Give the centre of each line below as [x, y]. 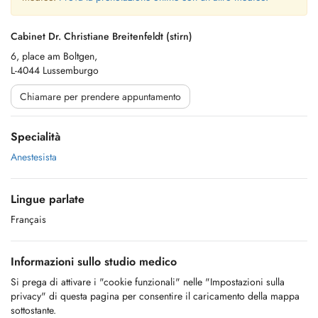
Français [28, 219]
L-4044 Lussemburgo [55, 70]
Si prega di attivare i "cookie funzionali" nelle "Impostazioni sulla [148, 282]
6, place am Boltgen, [54, 56]
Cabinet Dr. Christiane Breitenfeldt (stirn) [102, 36]
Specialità [35, 137]
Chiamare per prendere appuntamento [100, 97]
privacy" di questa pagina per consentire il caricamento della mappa [155, 296]
